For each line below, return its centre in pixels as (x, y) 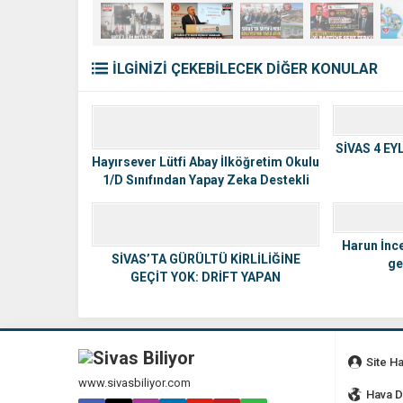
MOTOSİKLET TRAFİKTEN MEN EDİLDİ (206, 295)
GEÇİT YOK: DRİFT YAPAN (206, 277)
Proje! (206, 197)
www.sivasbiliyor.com (134, 382)
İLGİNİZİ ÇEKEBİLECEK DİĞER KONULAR (245, 68)
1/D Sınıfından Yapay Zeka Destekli (206, 179)
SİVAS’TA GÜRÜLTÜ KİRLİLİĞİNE (206, 259)
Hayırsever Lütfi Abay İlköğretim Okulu (206, 161)
